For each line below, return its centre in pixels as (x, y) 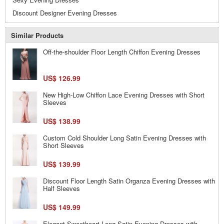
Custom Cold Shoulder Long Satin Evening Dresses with (124, 137)
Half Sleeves (61, 188)
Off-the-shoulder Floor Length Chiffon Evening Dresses (122, 51)
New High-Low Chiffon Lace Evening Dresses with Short (124, 94)
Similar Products (37, 35)
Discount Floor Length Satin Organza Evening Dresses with (129, 180)
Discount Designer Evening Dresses (65, 12)
